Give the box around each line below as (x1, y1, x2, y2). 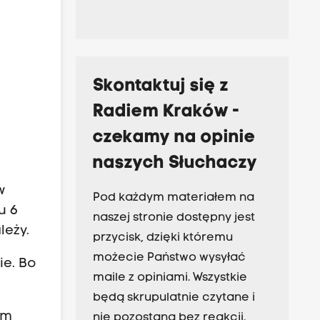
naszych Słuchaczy (92, 155, 257, 172)
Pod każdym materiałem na (92, 192, 254, 204)
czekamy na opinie (92, 129, 256, 146)
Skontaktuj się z (92, 78, 229, 95)
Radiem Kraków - (92, 104, 239, 121)
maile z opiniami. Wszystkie (92, 272, 247, 284)
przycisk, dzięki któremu (92, 232, 233, 244)
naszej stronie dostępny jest (92, 212, 255, 224)
